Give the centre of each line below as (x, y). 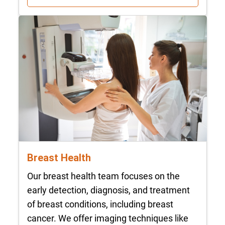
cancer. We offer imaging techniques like (107, 218)
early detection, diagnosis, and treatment (108, 190)
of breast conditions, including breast (100, 204)
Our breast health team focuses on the (103, 176)
